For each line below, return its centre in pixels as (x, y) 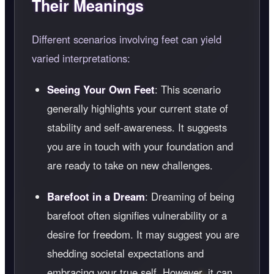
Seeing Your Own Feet (101, 89)
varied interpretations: (81, 58)
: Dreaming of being (190, 196)
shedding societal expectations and (125, 253)
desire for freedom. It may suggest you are (143, 234)
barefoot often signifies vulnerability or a (137, 215)
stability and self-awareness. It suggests (137, 127)
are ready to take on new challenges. (130, 165)
